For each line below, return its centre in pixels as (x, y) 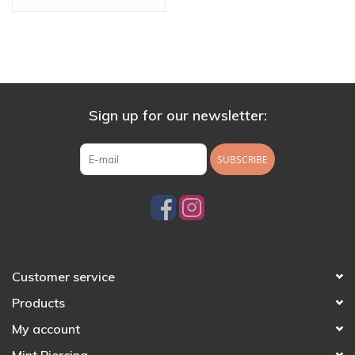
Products (38, 303)
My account (46, 329)
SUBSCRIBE (242, 160)
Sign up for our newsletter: (177, 116)
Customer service (63, 277)
